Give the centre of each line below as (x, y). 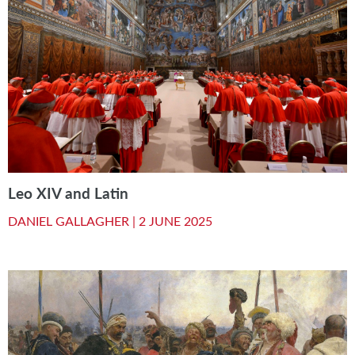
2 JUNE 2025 (176, 220)
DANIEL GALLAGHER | (73, 220)
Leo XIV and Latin (68, 193)
